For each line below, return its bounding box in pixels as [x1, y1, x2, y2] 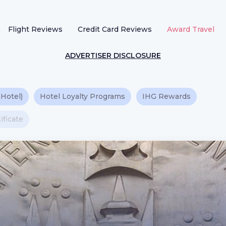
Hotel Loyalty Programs [40, 92, 125, 101]
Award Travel [167, 25, 214, 34]
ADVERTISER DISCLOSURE [65, 51, 161, 60]
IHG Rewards [142, 92, 191, 101]
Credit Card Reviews [78, 25, 152, 34]
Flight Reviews [8, 25, 63, 34]
